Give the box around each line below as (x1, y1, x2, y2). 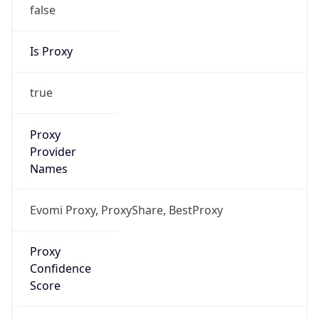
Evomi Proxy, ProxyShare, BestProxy (29, 202, 223, 218)
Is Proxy (29, 43, 73, 60)
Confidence (29, 261, 91, 277)
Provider (29, 143, 76, 159)
